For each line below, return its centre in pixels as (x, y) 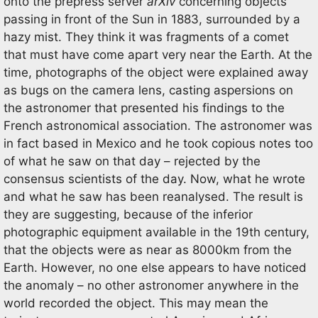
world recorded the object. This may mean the (136, 303)
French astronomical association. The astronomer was (158, 126)
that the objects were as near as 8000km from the (148, 250)
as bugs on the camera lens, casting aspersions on (148, 90)
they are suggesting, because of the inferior (128, 214)
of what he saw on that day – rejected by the (132, 161)
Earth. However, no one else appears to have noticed (155, 268)
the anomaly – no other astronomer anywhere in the (151, 285)
